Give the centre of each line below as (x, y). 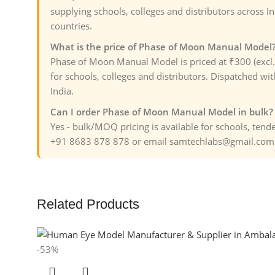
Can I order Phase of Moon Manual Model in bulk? (162, 112)
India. (62, 91)
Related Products (88, 204)
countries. (71, 26)
